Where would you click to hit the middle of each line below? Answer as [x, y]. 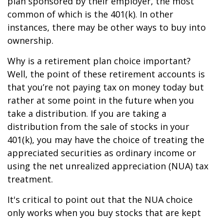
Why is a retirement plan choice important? [99, 61]
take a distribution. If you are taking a [87, 113]
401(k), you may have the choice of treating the [106, 140]
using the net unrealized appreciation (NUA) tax [108, 166]
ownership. [30, 40]
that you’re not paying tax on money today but [106, 87]
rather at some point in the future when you [101, 100]
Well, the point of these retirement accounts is [106, 74]
